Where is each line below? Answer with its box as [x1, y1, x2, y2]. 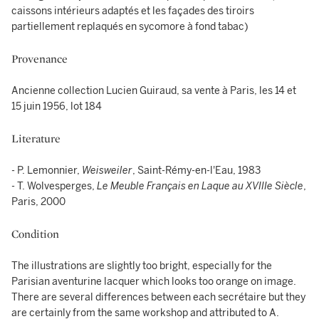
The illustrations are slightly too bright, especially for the [11, 260, 272, 272]
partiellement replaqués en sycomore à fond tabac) [11, 21, 249, 33]
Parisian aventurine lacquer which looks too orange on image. [11, 276, 296, 288]
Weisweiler [82, 164, 132, 177]
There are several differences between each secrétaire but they [11, 291, 305, 303]
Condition [11, 226, 59, 241]
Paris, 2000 [11, 196, 66, 208]
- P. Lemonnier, [11, 164, 82, 177]
